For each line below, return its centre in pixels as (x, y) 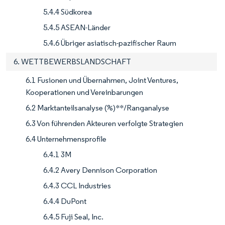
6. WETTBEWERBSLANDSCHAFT (72, 62)
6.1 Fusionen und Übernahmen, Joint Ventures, (102, 80)
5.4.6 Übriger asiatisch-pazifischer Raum (110, 43)
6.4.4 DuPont (65, 201)
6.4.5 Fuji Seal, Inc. (73, 217)
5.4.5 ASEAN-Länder (77, 28)
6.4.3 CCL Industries (77, 186)
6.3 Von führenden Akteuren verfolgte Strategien (104, 124)
